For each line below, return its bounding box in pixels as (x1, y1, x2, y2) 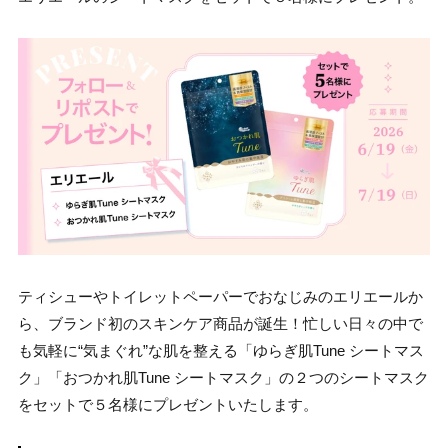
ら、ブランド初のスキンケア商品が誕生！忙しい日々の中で (18, 314, 423, 332)
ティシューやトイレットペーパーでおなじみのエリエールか (18, 287, 423, 305)
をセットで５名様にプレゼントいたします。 (18, 395, 318, 413)
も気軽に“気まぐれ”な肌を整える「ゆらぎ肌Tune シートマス (18, 341, 424, 359)
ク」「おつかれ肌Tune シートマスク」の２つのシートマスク (18, 368, 429, 386)
